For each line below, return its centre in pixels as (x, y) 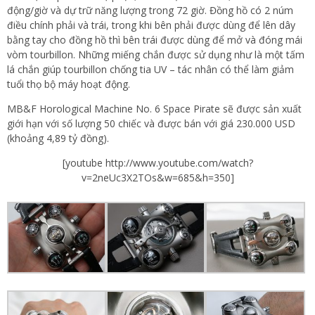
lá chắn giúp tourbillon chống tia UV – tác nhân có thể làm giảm (150, 69)
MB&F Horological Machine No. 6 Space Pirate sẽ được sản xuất (154, 108)
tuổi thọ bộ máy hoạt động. (69, 84)
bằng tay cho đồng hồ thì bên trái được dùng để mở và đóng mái (155, 39)
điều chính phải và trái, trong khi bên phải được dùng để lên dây (151, 25)
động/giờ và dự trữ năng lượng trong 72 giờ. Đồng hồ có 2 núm (150, 10)
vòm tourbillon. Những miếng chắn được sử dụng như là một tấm (156, 54)
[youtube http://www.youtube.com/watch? (157, 162)
